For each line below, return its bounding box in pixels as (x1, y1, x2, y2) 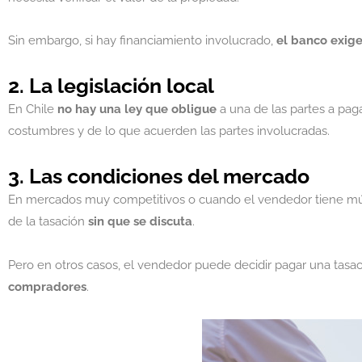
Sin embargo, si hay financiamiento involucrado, (8, 32, 276, 48)
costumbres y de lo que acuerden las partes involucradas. (8, 124, 333, 138)
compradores (8, 279, 86, 294)
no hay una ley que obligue (57, 102, 217, 116)
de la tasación (8, 214, 88, 229)
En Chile (8, 102, 57, 116)
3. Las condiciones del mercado (8, 164, 309, 189)
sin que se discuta (88, 214, 192, 229)
